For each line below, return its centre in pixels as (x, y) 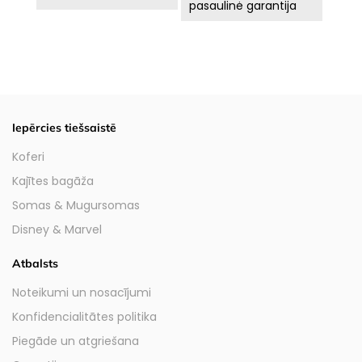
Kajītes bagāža (53, 181)
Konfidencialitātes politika (84, 316)
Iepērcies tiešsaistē (64, 127)
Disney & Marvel (57, 229)
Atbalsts (35, 263)
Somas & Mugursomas (76, 205)
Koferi (28, 156)
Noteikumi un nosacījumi (82, 292)
